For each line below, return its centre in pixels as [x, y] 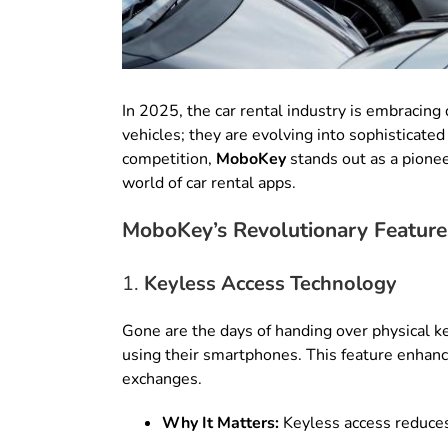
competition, [169, 159]
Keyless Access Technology [270, 284]
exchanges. [162, 379]
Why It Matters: [220, 423]
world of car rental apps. [209, 183]
